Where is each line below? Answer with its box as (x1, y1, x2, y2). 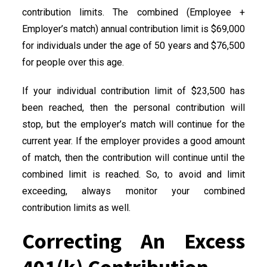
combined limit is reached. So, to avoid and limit (22, 168, 245, 180)
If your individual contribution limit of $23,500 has (22, 85, 245, 97)
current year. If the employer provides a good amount (22, 135, 245, 147)
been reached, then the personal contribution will (22, 101, 245, 113)
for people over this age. (22, 56, 126, 68)
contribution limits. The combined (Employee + (22, 6, 245, 18)
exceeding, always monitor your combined (22, 185, 245, 197)
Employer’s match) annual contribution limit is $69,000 (22, 23, 245, 35)
